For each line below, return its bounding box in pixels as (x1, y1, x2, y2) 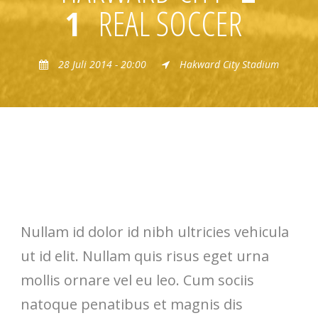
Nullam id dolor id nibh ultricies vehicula (21, 222, 289, 241)
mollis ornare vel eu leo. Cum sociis (21, 270, 254, 290)
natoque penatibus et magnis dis (21, 295, 243, 314)
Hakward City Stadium (180, 57, 279, 71)
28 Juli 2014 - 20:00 (58, 57, 146, 71)
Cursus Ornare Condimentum (21, 177, 232, 208)
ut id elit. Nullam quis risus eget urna (21, 246, 269, 265)
